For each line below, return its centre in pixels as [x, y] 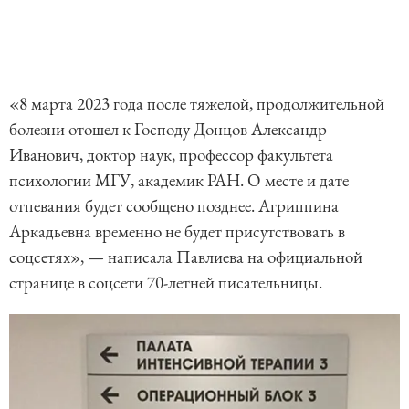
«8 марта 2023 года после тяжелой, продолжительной [197, 104]
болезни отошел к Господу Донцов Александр [168, 130]
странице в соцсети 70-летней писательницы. [166, 283]
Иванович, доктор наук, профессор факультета [171, 155]
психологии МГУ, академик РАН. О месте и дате [179, 181]
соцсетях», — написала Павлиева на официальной [186, 257]
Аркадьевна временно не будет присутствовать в [177, 232]
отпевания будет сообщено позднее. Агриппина [174, 206]
